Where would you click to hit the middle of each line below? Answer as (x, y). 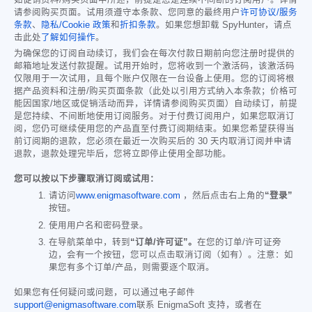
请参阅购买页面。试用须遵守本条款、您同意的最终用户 (127, 13)
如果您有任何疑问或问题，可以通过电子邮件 (104, 292)
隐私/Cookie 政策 (76, 25)
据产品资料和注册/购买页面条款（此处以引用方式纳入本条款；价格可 (156, 91)
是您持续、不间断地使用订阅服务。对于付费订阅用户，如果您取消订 (154, 116)
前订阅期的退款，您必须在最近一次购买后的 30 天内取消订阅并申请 (153, 141)
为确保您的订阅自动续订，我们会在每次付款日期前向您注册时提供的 (154, 54)
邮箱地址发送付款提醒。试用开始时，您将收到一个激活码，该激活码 (154, 66)
